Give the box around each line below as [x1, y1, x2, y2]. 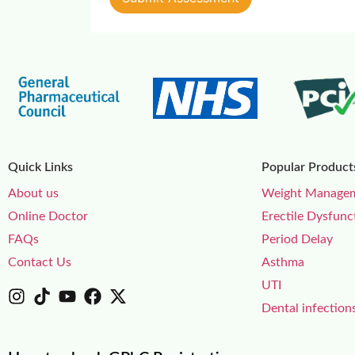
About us [8, 187, 59, 200]
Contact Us [8, 256, 71, 269]
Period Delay [261, 233, 333, 246]
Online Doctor [8, 210, 88, 223]
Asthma [261, 256, 304, 269]
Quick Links [8, 161, 73, 174]
